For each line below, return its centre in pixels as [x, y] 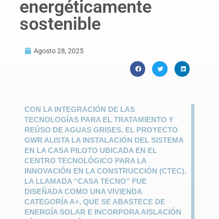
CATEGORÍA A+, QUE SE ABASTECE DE [95, 201]
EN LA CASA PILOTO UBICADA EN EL [91, 150]
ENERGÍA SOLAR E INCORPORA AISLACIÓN [103, 212]
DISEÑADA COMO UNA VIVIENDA [83, 191]
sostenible [60, 24]
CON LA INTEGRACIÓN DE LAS [80, 109]
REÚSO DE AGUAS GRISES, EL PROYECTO [101, 130]
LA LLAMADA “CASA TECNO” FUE [86, 181]
